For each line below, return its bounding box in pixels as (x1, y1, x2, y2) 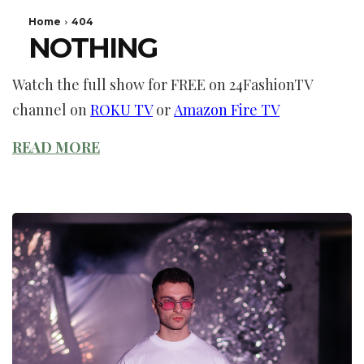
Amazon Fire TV (174, 99, 279, 119)
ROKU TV (90, 99, 153, 119)
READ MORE (12, 136, 100, 157)
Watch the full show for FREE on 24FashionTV (12, 74, 312, 94)
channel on (12, 99, 90, 119)
